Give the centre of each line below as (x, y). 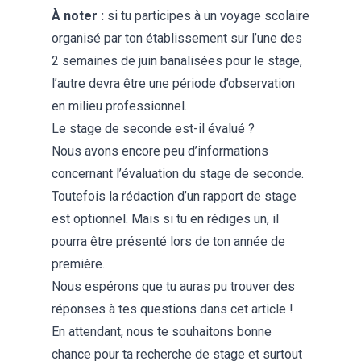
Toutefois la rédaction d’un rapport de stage (174, 196)
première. (78, 263)
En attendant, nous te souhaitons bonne (162, 331)
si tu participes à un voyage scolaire (207, 15)
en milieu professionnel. (121, 106)
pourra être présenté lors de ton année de (168, 241)
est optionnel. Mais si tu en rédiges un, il (165, 218)
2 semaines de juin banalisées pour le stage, (177, 60)
